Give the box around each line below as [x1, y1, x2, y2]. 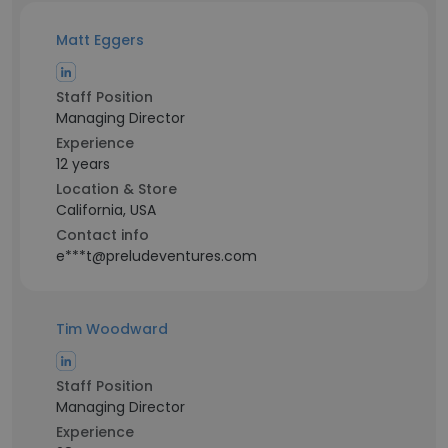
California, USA [56, 200, 156, 220]
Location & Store [56, 179, 177, 199]
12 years [56, 154, 110, 174]
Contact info [56, 225, 149, 245]
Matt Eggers [56, 30, 144, 50]
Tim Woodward [56, 319, 168, 339]
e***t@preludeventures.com [56, 246, 257, 266]
